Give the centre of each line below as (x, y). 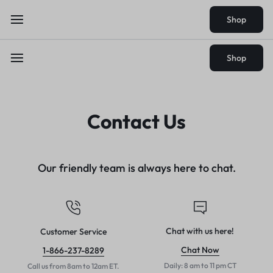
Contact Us (136, 121)
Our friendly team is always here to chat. (136, 168)
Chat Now (200, 250)
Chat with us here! (200, 231)
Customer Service (73, 232)
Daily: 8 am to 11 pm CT (200, 266)
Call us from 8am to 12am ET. (73, 266)
